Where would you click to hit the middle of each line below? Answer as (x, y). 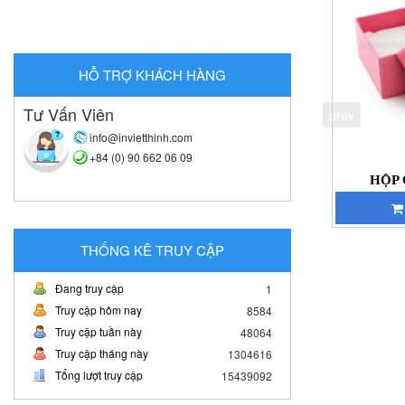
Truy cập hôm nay (99, 309)
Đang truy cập (89, 287)
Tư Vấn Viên (69, 113)
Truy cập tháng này (102, 353)
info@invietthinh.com (141, 137)
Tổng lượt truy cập (99, 374)
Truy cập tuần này (99, 331)
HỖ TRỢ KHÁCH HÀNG (153, 74)
